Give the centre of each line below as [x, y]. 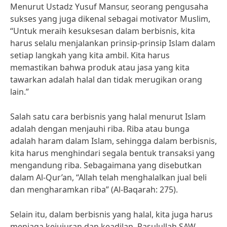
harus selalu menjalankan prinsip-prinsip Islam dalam [113, 43]
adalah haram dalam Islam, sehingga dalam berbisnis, [113, 141]
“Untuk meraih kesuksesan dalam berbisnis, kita [103, 31]
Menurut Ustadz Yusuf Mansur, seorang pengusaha [109, 7]
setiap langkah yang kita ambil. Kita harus [90, 55]
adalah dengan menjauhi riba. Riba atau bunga [100, 129]
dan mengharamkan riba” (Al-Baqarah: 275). [94, 190]
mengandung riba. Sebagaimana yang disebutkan [106, 165]
